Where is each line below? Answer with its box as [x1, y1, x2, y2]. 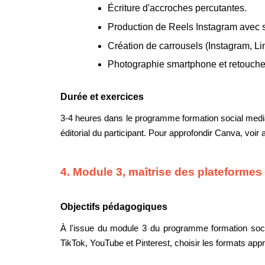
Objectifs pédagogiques [60, 202, 167, 212]
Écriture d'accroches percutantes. [108, 3, 247, 14]
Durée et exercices [60, 91, 144, 102]
